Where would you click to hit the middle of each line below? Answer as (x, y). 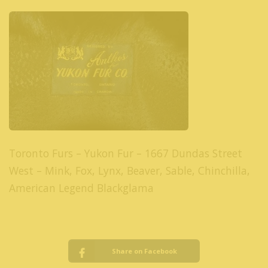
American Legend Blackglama (81, 188)
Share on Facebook (145, 251)
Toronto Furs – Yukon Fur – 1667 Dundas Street (126, 153)
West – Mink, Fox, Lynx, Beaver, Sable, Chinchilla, (130, 170)
